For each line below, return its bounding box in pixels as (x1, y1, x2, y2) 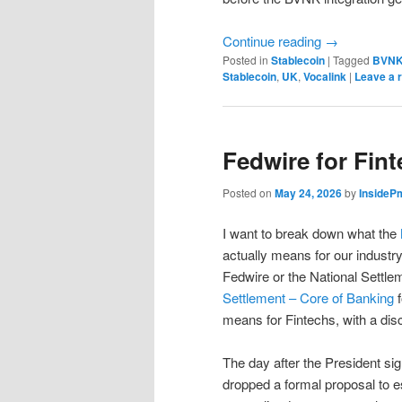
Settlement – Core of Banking (223, 287, 394, 307)
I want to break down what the (223, 223, 400, 242)
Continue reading (223, 31, 325, 50)
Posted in (223, 51, 268, 67)
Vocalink (303, 67, 346, 84)
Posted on (223, 184, 275, 200)
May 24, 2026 (275, 184, 342, 201)
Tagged (333, 51, 370, 67)
